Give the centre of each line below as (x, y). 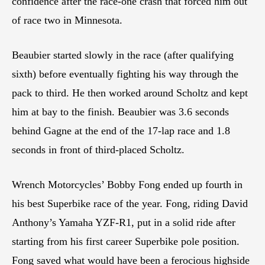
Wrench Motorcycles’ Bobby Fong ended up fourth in (127, 185)
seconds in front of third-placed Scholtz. (98, 150)
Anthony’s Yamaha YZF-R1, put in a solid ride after (124, 223)
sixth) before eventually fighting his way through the (125, 74)
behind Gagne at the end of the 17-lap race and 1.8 (121, 131)
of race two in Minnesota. (67, 20)
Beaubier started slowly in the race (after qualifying (123, 55)
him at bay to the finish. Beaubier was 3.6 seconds (120, 112)
